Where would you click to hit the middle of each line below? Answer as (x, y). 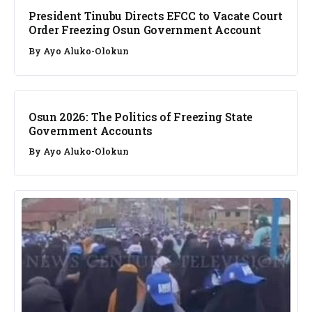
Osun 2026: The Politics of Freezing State (141, 117)
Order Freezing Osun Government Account (145, 30)
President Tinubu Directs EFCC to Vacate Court (156, 16)
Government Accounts (91, 131)
